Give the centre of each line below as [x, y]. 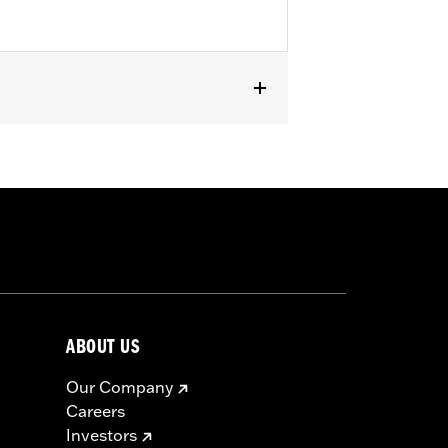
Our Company [119, 387]
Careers [95, 411]
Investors [101, 435]
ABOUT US [103, 350]
